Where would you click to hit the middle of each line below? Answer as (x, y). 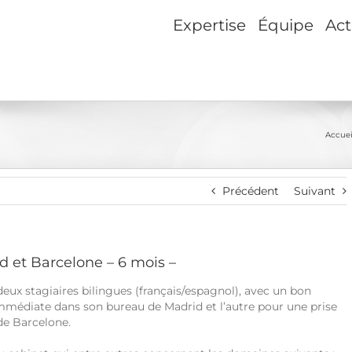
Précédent (251, 191)
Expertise (209, 25)
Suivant (315, 191)
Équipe (286, 25)
